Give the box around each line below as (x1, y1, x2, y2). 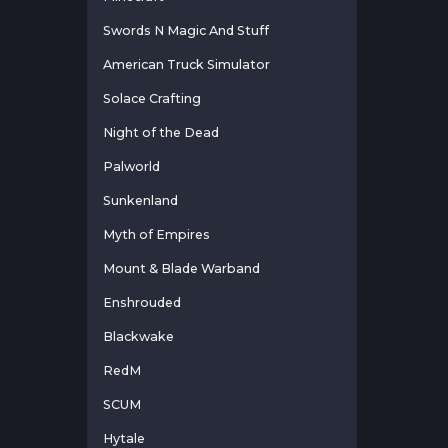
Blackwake (103, 329, 174, 345)
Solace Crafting (103, 91, 201, 107)
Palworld (103, 159, 160, 175)
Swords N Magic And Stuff (103, 23, 269, 39)
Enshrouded (103, 295, 181, 311)
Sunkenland (103, 193, 178, 209)
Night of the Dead (103, 125, 219, 141)
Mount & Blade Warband (103, 261, 260, 277)
